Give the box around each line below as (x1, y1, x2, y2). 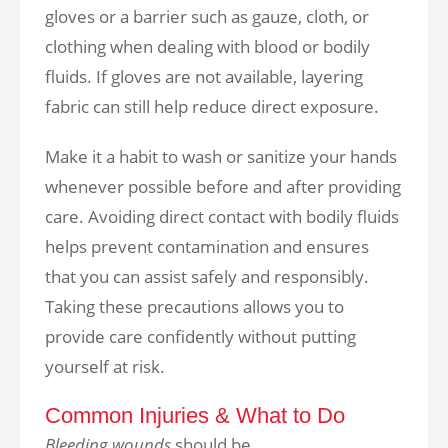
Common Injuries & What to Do (45, 403, 345, 428)
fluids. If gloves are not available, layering (45, 65, 363, 88)
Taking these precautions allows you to (45, 295, 344, 318)
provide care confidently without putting (45, 325, 356, 348)
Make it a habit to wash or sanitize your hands (45, 145, 397, 168)
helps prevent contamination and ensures (45, 235, 369, 258)
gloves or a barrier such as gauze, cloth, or (45, 5, 369, 28)
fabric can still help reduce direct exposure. (45, 95, 379, 118)
